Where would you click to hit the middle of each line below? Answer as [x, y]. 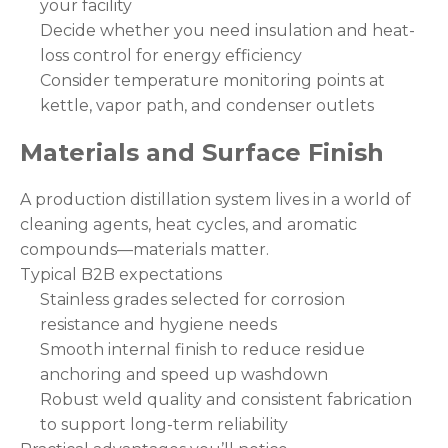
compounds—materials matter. [144, 249]
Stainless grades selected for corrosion [192, 299]
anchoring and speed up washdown [184, 374]
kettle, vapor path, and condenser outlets [207, 106]
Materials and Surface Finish [202, 152]
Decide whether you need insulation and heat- [227, 31]
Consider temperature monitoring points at [212, 81]
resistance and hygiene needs [158, 324]
